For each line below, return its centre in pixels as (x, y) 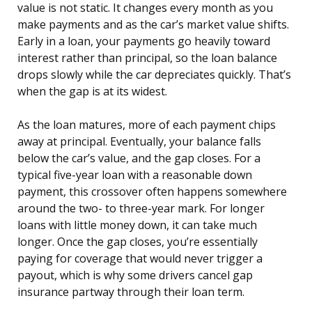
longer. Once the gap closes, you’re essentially (138, 242)
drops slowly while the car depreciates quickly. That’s (154, 75)
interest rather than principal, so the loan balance (147, 58)
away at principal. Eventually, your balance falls (139, 142)
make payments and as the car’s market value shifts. (153, 25)
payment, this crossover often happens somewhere (152, 192)
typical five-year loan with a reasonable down (135, 175)
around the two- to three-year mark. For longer (141, 209)
